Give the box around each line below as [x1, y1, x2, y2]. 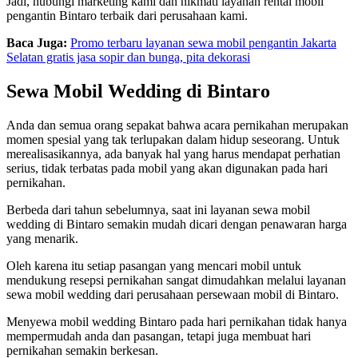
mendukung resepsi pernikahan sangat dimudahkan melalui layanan [6, 272, 346, 287]
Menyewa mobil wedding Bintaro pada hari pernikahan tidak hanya [6, 314, 347, 328]
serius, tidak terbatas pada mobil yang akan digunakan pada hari [6, 161, 328, 175]
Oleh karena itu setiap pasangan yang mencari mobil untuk [6, 258, 301, 272]
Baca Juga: [6, 35, 67, 50]
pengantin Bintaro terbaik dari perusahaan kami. [6, 8, 251, 22]
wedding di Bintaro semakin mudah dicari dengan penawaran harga [6, 217, 347, 231]
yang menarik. [6, 231, 78, 245]
